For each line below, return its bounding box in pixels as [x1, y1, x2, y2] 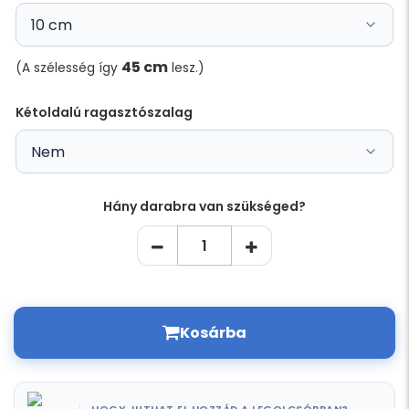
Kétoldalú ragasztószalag [16, 103, 193, 122]
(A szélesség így [16, 59, 121, 78]
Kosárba [180, 322, 246, 344]
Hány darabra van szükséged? [103, 197, 306, 216]
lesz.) [168, 59, 204, 78]
